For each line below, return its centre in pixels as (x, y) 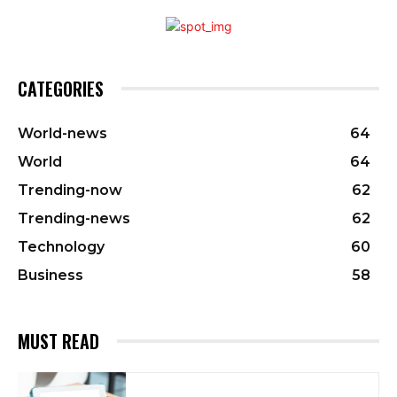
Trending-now (70, 190)
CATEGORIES (61, 88)
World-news (62, 133)
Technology (61, 246)
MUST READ (58, 341)
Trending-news (74, 218)
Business (51, 275)
